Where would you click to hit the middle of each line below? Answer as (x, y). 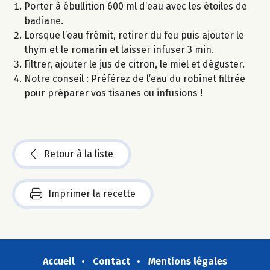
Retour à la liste (79, 154)
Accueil (59, 261)
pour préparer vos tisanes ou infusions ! (113, 93)
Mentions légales (188, 261)
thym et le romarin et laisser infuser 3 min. (119, 49)
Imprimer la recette (92, 193)
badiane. (44, 20)
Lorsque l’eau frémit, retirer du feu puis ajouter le (134, 35)
